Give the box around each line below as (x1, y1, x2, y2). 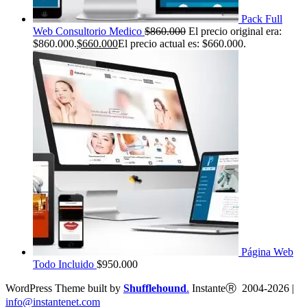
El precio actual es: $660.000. (118, 38, 246, 50)
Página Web (241, 246, 293, 258)
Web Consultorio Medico (33, 25, 142, 38)
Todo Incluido (33, 258, 94, 271)
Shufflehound (123, 282, 186, 295)
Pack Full (241, 13, 282, 25)
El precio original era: (188, 25, 282, 38)
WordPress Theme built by (5, 282, 123, 295)
